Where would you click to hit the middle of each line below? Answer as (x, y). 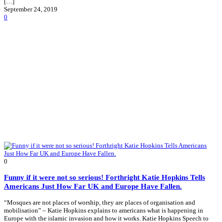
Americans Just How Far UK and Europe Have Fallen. (93, 186)
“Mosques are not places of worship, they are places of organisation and (100, 202)
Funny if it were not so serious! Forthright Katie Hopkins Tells (105, 177)
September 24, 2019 (31, 9)
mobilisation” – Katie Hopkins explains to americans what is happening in (104, 210)
